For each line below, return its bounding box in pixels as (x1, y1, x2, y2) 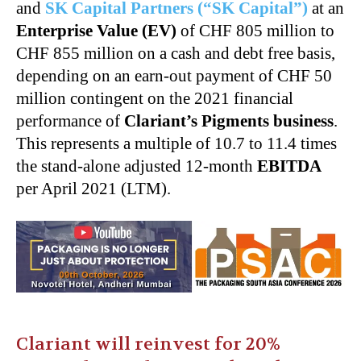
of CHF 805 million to (176, 20, 334, 40)
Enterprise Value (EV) (16, 20, 176, 40)
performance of (16, 110, 120, 131)
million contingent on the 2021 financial (16, 88, 293, 108)
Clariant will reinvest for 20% (16, 332, 280, 355)
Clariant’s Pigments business (120, 110, 334, 131)
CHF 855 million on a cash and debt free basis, (16, 43, 335, 63)
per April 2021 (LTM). (16, 178, 171, 198)
